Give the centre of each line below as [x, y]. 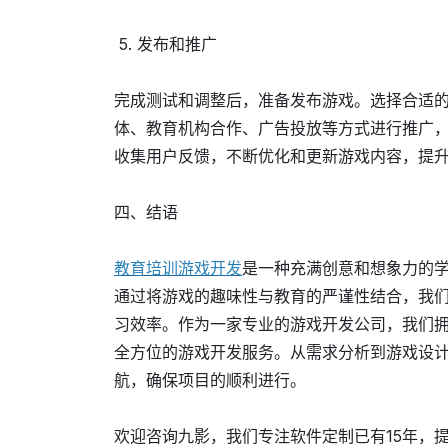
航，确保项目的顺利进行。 [210, 380]
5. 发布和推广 [165, 44]
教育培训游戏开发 [178, 268]
